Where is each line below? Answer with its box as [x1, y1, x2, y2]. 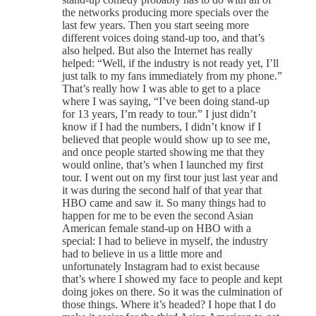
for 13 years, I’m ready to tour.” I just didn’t [62, 108, 256, 120]
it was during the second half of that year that [62, 184, 262, 196]
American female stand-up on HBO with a [62, 222, 251, 234]
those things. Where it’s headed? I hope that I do [62, 298, 276, 310]
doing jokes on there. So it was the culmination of [62, 286, 282, 298]
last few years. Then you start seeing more [62, 19, 249, 31]
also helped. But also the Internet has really [62, 44, 253, 56]
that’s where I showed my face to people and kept [62, 273, 282, 285]
